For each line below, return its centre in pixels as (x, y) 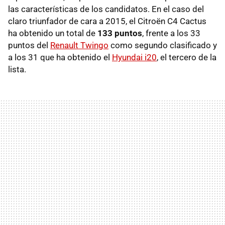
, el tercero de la (187, 58)
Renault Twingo (79, 45)
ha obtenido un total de (53, 33)
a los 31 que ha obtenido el (60, 58)
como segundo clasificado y (163, 45)
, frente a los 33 (171, 33)
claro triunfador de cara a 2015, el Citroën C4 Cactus (107, 21)
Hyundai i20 (134, 58)
